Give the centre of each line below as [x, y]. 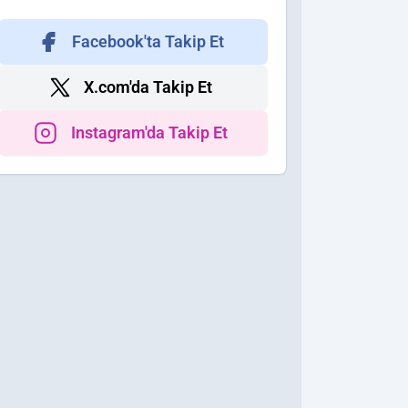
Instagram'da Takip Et [149, 133]
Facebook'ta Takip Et [148, 42]
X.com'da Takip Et [148, 87]
